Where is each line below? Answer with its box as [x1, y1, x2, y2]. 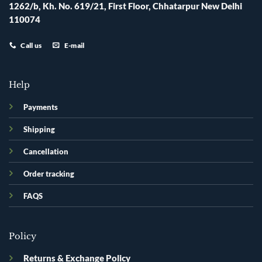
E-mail [64, 42, 85, 50]
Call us [20, 42, 42, 50]
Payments [23, 102, 58, 112]
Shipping [23, 125, 55, 135]
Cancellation [23, 147, 68, 157]
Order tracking [23, 169, 74, 179]
